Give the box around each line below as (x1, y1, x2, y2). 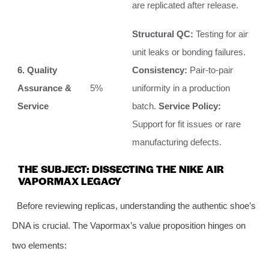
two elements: (12, 240, 67, 250)
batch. (132, 100, 159, 111)
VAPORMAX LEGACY (18, 173, 121, 188)
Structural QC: (132, 28, 193, 39)
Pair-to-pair (187, 64, 233, 75)
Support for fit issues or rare (132, 118, 241, 129)
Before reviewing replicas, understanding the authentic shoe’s (16, 200, 256, 211)
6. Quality (17, 64, 57, 75)
